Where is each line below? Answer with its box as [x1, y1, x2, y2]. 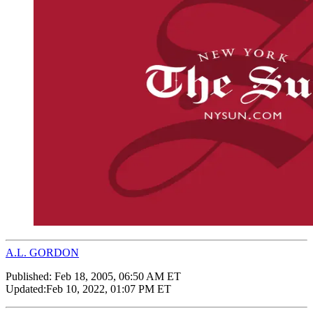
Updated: [6, 282, 46, 295]
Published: [6, 270, 54, 282]
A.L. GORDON [6, 246, 79, 259]
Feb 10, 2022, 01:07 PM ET [46, 282, 171, 295]
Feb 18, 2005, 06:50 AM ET [54, 270, 181, 282]
